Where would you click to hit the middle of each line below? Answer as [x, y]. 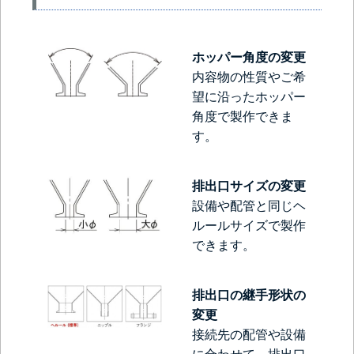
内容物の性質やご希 [249, 77]
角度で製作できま [243, 117]
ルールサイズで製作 [249, 226]
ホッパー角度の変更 [249, 58]
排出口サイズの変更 [249, 186]
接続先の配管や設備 [249, 335]
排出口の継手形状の [249, 296]
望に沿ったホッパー [249, 97]
